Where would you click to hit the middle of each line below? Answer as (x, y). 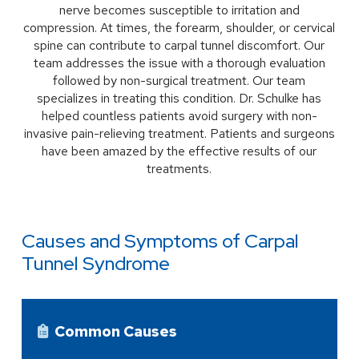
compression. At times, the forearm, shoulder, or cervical (179, 27)
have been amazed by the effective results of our (179, 151)
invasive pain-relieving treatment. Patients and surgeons (179, 133)
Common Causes (116, 331)
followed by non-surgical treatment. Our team (179, 80)
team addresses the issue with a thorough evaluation (179, 63)
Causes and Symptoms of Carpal (160, 240)
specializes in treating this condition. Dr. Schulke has (179, 98)
